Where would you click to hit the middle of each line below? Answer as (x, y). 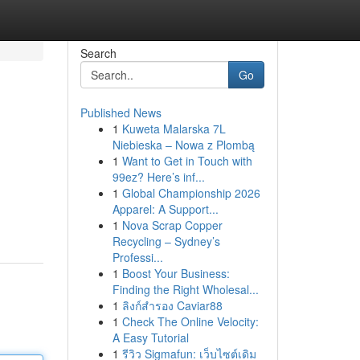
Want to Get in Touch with (187, 161)
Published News (121, 112)
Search (98, 53)
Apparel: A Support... (165, 209)
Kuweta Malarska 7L (174, 129)
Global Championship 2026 (191, 193)
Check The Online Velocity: (190, 321)
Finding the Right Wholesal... (185, 289)
